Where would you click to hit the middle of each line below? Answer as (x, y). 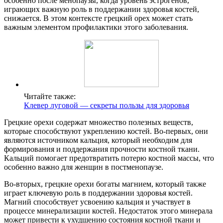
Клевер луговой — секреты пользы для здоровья (107, 106)
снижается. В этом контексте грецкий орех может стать (98, 18)
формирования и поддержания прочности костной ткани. (102, 149)
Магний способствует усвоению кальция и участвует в (97, 202)
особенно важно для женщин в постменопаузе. (84, 167)
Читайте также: (50, 97)
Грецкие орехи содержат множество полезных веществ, (99, 122)
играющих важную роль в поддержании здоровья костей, (102, 9)
